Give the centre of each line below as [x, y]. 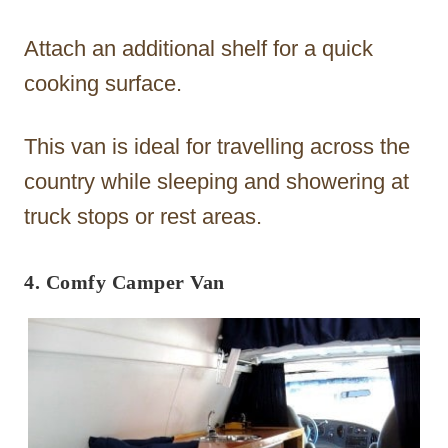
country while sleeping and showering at [216, 182]
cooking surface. [103, 84]
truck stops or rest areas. [143, 217]
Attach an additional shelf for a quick [198, 49]
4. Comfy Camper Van [124, 282]
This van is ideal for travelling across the [217, 147]
